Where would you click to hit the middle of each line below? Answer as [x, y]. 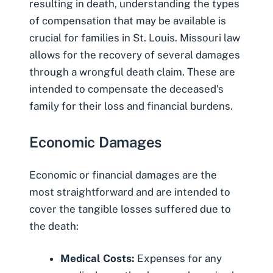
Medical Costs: [97, 259]
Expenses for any [178, 259]
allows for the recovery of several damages [135, 55]
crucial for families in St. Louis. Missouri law [135, 38]
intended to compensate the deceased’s [126, 89]
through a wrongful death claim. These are [132, 72]
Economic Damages [96, 142]
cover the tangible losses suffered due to [130, 209]
